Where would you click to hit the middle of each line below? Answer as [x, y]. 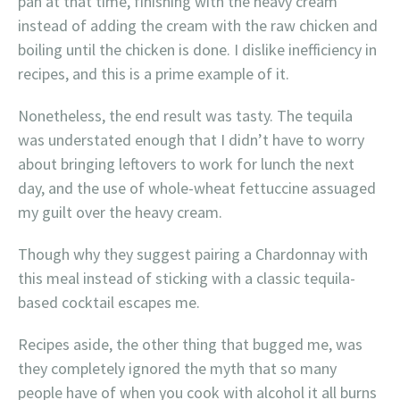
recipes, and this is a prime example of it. [154, 74]
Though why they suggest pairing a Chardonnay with [193, 254]
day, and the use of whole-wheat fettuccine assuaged [197, 188]
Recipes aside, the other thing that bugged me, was [190, 344]
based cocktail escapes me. [109, 302]
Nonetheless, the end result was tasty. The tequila [185, 116]
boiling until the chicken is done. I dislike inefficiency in [197, 50]
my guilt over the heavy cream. [120, 212]
